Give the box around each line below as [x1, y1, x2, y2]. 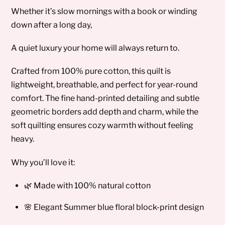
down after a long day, [11, 20, 92, 30]
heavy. [11, 134, 35, 144]
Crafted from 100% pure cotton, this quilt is [11, 66, 171, 76]
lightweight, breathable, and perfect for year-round [11, 80, 198, 90]
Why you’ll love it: [11, 157, 75, 167]
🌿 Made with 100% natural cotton [24, 180, 151, 190]
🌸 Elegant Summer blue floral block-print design [24, 202, 204, 212]
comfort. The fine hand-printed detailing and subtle [11, 93, 200, 103]
